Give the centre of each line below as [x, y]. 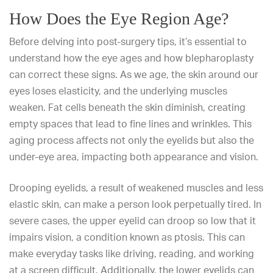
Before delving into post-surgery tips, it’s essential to [128, 41]
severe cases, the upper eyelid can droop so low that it [133, 221]
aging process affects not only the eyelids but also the [132, 140]
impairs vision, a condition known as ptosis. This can [127, 237]
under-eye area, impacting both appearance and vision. [134, 157]
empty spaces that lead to [69, 124]
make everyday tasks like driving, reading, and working [132, 253]
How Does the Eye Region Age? [119, 19]
